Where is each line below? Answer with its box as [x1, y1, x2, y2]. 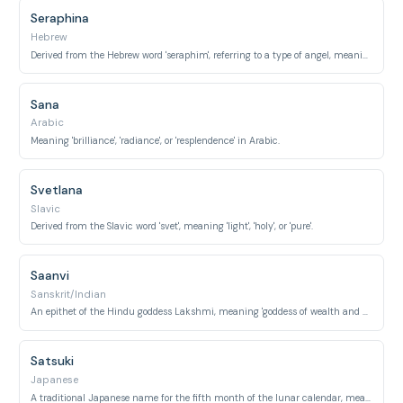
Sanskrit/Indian [31, 287, 107, 301]
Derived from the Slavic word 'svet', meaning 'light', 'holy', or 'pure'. [31, 220, 314, 232]
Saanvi [31, 267, 70, 283]
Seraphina [31, 10, 90, 27]
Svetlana [31, 181, 84, 198]
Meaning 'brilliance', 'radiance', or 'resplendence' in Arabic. [31, 134, 281, 147]
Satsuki [31, 353, 75, 370]
